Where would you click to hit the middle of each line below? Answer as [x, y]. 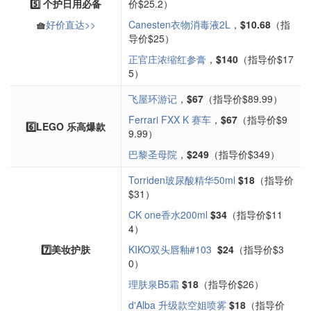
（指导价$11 [255, 215]
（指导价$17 [266, 59]
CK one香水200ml [168, 215]
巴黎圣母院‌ [153, 154]
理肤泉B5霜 [154, 284]
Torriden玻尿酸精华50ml [182, 180]
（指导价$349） [244, 154]
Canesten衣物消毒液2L [179, 24]
